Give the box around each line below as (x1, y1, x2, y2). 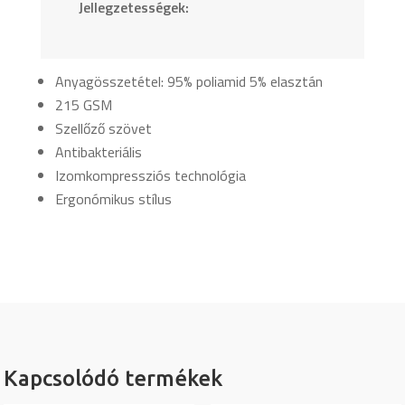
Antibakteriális (54, 140, 142, 163)
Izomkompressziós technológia (54, 164, 246, 186)
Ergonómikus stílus (54, 187, 172, 210)
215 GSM (54, 93, 112, 116)
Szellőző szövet (54, 117, 152, 139)
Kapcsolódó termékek (4, 366, 223, 391)
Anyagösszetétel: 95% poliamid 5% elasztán (54, 70, 323, 92)
